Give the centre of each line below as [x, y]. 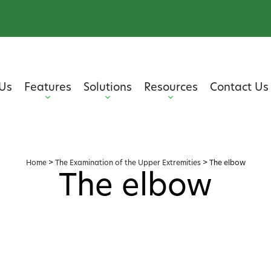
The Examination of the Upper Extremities [128, 163]
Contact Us [239, 88]
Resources [171, 88]
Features [47, 88]
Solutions [107, 88]
